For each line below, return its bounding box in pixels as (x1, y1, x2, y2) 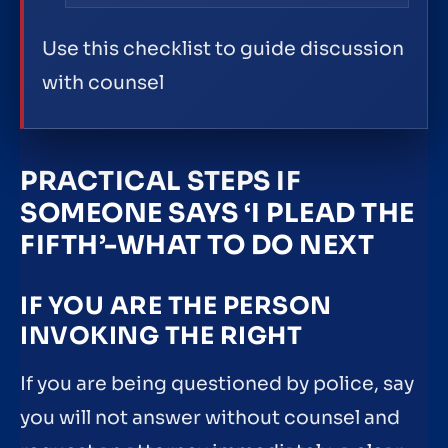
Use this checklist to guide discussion (42, 37, 405, 62)
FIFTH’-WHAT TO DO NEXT (20, 229, 374, 263)
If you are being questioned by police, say (20, 372, 414, 397)
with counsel (42, 71, 165, 96)
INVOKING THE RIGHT (20, 321, 302, 352)
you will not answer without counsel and (20, 406, 400, 431)
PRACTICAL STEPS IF (20, 165, 301, 199)
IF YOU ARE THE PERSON (20, 291, 332, 322)
